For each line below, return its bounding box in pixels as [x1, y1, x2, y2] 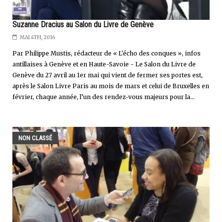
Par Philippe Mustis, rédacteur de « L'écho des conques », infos [12, 49, 201, 57]
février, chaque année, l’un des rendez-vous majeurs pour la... [12, 93, 195, 101]
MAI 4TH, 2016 [20, 34, 55, 41]
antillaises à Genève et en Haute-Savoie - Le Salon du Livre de [12, 60, 196, 68]
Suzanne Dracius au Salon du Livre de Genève [12, 19, 154, 29]
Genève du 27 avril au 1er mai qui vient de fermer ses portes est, [12, 71, 203, 79]
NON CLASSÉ [18, 134, 52, 142]
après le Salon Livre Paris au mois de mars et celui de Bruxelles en [12, 82, 209, 90]
